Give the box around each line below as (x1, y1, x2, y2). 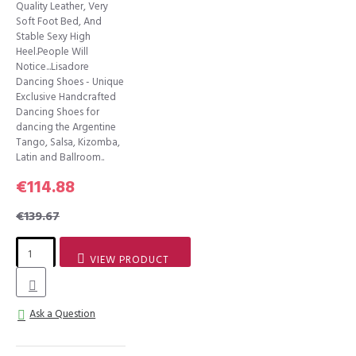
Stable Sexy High (16, 29, 91, 44)
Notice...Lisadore (16, 60, 89, 74)
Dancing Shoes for (16, 105, 99, 119)
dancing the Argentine (16, 120, 116, 134)
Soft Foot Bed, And (16, 14, 102, 29)
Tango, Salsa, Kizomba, (16, 135, 120, 149)
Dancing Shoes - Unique (16, 75, 124, 89)
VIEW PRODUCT (90, 253, 170, 267)
